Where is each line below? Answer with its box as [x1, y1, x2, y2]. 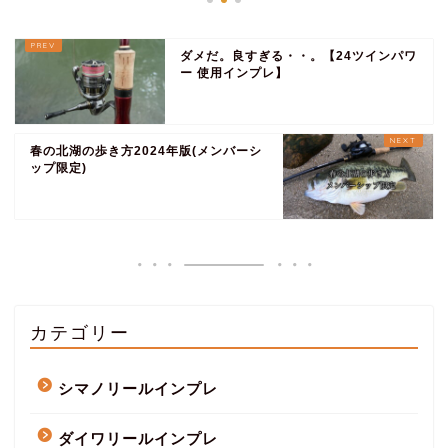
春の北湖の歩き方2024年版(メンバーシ [30, 143, 262, 158]
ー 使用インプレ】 [180, 65, 288, 80]
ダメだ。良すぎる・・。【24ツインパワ [180, 48, 417, 63]
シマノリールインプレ [58, 379, 218, 397]
